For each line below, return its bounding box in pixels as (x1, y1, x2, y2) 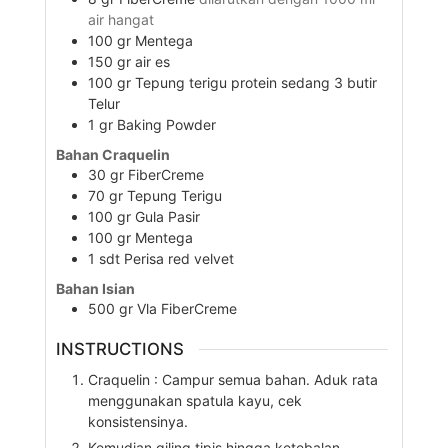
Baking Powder (116, 115, 216, 133)
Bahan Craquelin (55, 146, 170, 164)
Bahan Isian (55, 280, 135, 298)
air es (134, 52, 170, 70)
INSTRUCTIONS (55, 339, 184, 360)
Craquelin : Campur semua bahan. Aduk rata (87, 370, 378, 388)
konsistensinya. (87, 412, 188, 430)
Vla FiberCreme (136, 300, 237, 318)
